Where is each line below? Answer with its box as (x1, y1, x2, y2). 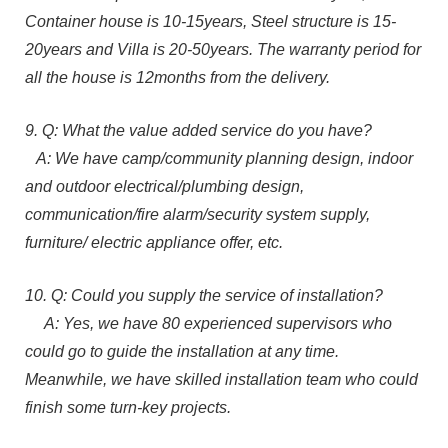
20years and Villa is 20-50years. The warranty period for (25, 40, 421, 58)
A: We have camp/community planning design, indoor (25, 149, 413, 167)
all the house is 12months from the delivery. (25, 68, 330, 86)
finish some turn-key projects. (25, 398, 231, 416)
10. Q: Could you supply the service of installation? (25, 286, 383, 304)
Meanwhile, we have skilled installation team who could (25, 370, 418, 388)
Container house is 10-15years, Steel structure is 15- (25, 12, 396, 30)
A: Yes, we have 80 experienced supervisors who (25, 314, 392, 332)
